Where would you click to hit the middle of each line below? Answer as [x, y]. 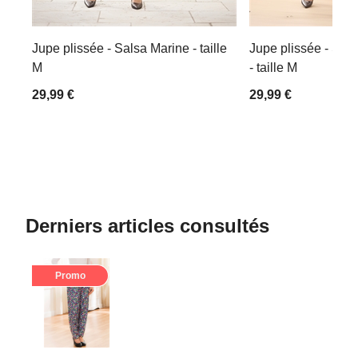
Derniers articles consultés [147, 225]
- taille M [273, 67]
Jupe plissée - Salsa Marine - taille [129, 48]
